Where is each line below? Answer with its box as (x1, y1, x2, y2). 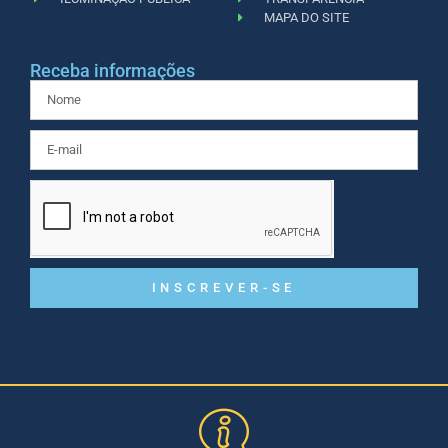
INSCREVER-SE (151, 280, 297, 296)
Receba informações (30, 59, 195, 81)
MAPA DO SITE (264, 9, 350, 25)
